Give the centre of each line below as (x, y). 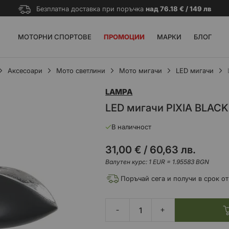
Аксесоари (25, 71)
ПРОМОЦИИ (124, 37)
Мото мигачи (140, 71)
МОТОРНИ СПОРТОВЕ (54, 37)
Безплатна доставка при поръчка (91, 9)
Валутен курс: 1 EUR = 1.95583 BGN (157, 162)
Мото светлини (81, 71)
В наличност (132, 127)
